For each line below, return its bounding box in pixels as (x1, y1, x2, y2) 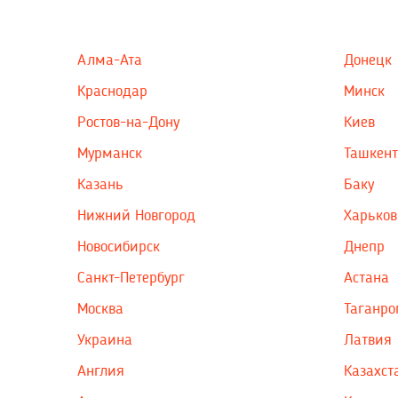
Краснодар (77, 83, 147, 99)
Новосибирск (77, 238, 160, 255)
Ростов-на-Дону (77, 114, 179, 131)
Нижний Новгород (77, 207, 195, 224)
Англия (77, 362, 124, 379)
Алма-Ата (77, 52, 142, 68)
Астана (344, 269, 389, 286)
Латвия (344, 331, 392, 348)
